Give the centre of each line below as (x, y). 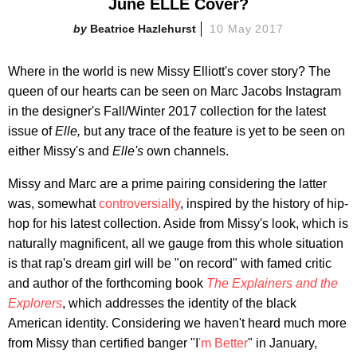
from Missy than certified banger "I (103, 343)
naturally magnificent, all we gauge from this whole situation (176, 243)
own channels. (188, 151)
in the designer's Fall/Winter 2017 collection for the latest (167, 111)
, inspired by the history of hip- (264, 203)
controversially (139, 203)
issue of (31, 131)
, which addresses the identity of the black (179, 303)
